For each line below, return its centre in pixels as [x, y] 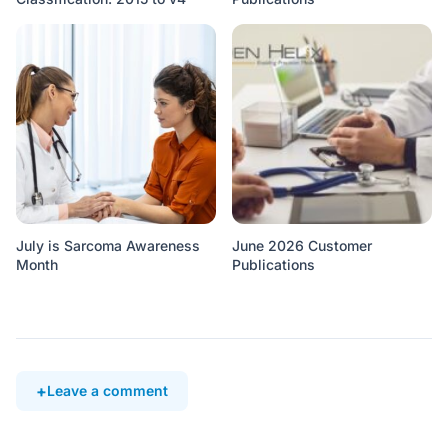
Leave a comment [107, 391]
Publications [273, 264]
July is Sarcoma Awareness [108, 245]
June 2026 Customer [302, 245]
